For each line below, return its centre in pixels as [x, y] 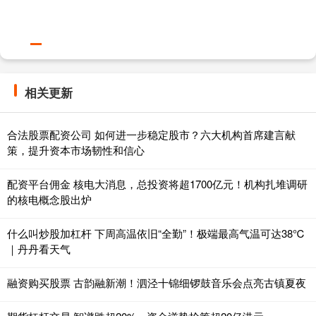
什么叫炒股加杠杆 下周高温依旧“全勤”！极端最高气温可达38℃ [156, 233]
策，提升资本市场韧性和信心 [76, 150]
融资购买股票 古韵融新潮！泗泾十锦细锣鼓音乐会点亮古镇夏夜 [157, 283]
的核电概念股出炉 [49, 200]
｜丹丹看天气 [39, 249]
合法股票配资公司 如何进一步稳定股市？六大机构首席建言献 [151, 135]
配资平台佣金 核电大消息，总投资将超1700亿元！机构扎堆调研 [157, 184]
